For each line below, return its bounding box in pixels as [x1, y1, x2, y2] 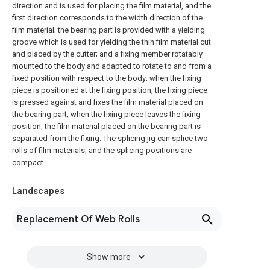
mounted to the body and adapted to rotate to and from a [12, 61, 212, 71]
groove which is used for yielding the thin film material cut [12, 37, 211, 46]
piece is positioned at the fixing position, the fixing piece [12, 86, 207, 95]
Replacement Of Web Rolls [17, 213, 140, 225]
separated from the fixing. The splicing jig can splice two [12, 134, 208, 143]
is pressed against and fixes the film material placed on [12, 98, 203, 107]
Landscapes [12, 186, 64, 196]
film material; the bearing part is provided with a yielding [12, 25, 205, 34]
